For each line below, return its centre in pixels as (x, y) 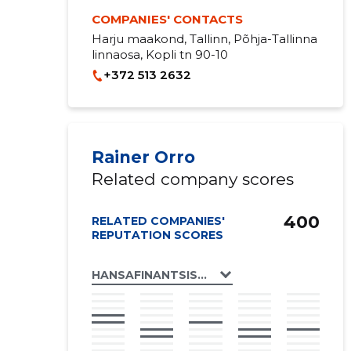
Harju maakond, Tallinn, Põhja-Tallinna (204, 39)
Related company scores (192, 179)
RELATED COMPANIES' (158, 221)
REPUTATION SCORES (157, 235)
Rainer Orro (143, 157)
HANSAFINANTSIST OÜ (159, 275)
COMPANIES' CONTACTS (167, 19)
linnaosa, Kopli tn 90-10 (159, 54)
